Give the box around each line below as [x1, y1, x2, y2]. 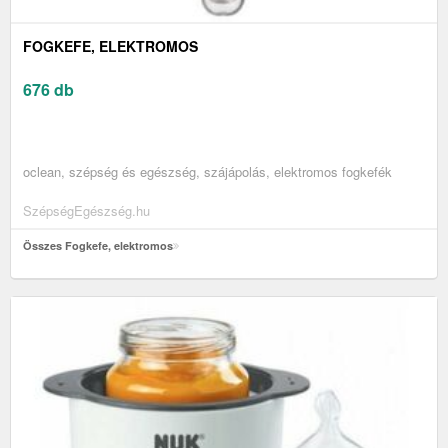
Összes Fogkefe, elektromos [23, 238, 173, 254]
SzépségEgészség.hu [23, 201, 150, 221]
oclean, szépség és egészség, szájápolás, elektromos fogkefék [23, 162, 392, 182]
